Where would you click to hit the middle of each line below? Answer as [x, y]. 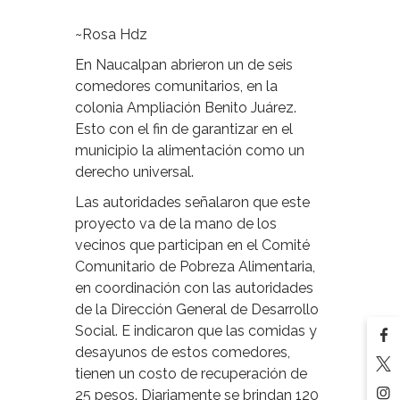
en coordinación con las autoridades [194, 287]
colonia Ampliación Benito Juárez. [186, 107]
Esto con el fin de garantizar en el [184, 129]
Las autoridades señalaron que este [192, 202]
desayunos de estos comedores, [183, 352]
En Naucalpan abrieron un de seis [184, 64]
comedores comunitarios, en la [176, 86]
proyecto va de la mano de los [176, 223]
